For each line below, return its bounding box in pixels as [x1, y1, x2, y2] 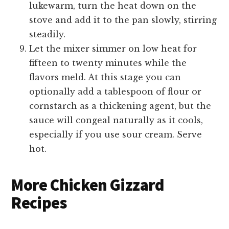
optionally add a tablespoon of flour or [29, 86, 202, 97]
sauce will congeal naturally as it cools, [29, 115, 203, 126]
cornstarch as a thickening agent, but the [29, 101, 212, 111]
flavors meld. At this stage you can [29, 72, 181, 83]
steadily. [29, 29, 66, 40]
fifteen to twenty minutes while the [29, 58, 187, 68]
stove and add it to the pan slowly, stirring [29, 15, 217, 26]
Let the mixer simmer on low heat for [29, 43, 197, 54]
